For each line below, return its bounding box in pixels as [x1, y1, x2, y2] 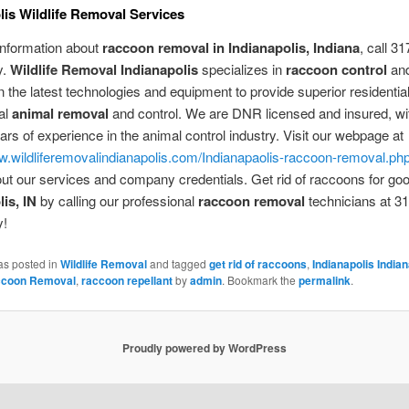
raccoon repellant [80, 271, 173, 288]
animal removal [11, 102, 109, 123]
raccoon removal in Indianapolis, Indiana [101, 37, 360, 58]
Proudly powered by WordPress [122, 339, 287, 356]
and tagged [146, 255, 209, 271]
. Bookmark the [221, 271, 299, 288]
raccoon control [285, 58, 387, 79]
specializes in [197, 58, 286, 79]
